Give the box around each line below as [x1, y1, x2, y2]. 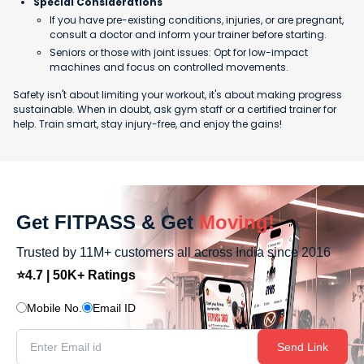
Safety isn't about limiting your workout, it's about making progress [13, 87, 342, 102]
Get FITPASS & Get [16, 210, 193, 233]
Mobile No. [27, 301, 82, 314]
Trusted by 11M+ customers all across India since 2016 [16, 245, 331, 259]
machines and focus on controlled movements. [50, 59, 288, 74]
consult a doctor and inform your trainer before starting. [50, 27, 327, 41]
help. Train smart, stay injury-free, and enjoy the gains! [13, 116, 282, 131]
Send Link [277, 340, 328, 353]
